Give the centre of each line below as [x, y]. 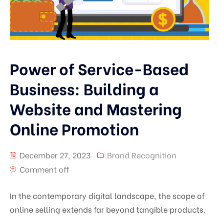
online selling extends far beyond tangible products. [108, 209]
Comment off [44, 169]
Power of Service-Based [99, 68]
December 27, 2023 [54, 154]
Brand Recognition [142, 154]
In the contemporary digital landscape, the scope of [107, 195]
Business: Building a [84, 88]
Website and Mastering [96, 108]
